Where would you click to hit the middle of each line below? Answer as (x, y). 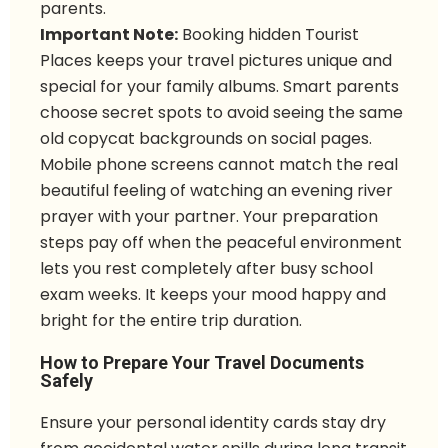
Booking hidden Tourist (268, 35)
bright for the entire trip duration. (171, 321)
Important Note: (109, 35)
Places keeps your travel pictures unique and (216, 61)
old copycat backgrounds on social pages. (206, 139)
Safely (66, 381)
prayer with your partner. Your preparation (209, 217)
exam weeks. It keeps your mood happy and (213, 295)
